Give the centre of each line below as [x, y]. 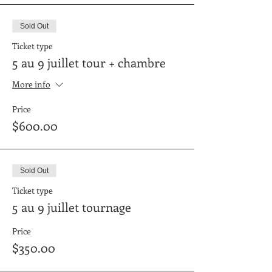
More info [31, 84]
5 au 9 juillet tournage [72, 206]
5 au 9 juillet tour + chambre [89, 62]
